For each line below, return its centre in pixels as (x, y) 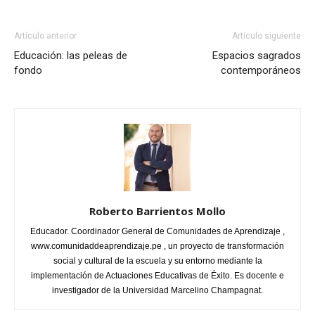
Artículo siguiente (266, 36)
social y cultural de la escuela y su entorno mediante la (157, 261)
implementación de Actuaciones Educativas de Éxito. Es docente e (157, 276)
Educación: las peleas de (71, 56)
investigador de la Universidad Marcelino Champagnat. (157, 290)
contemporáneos (261, 70)
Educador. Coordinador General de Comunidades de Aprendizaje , (157, 231)
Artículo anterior (45, 36)
